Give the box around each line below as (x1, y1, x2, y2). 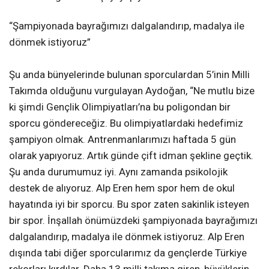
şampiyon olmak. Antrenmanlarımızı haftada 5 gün (9, 133, 236, 145)
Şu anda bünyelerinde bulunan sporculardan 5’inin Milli (9, 68, 250, 80)
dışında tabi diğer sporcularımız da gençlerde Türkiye (9, 246, 247, 259)
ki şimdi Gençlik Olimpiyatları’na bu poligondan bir (9, 100, 231, 113)
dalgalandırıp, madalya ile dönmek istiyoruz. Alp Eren (9, 230, 244, 243)
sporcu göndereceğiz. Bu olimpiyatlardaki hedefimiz (9, 116, 243, 129)
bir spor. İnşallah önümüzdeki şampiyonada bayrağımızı (9, 214, 258, 226)
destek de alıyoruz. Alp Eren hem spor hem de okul (9, 181, 235, 194)
